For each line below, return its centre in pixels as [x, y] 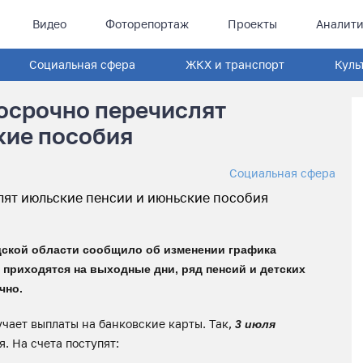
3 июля [255, 324]
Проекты [252, 24]
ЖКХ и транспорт [235, 64]
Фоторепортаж [147, 24]
